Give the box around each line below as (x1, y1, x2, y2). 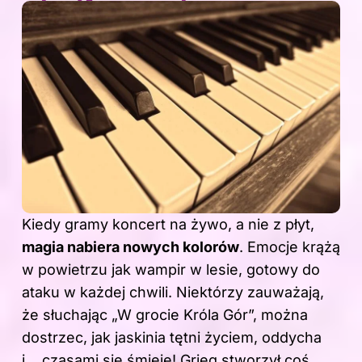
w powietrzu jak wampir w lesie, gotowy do (22, 260, 320, 278)
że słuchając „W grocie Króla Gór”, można (22, 305, 308, 323)
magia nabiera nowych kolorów (22, 238, 239, 255)
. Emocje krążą (239, 238, 340, 255)
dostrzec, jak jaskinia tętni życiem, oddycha (22, 328, 322, 346)
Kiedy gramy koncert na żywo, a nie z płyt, (22, 215, 314, 233)
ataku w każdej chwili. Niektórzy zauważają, (22, 283, 324, 301)
